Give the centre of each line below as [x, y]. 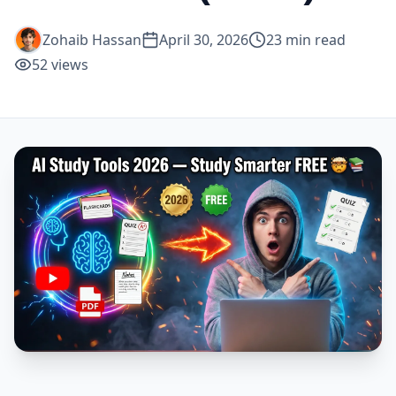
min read [314, 40]
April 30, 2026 [204, 40]
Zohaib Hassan [92, 40]
